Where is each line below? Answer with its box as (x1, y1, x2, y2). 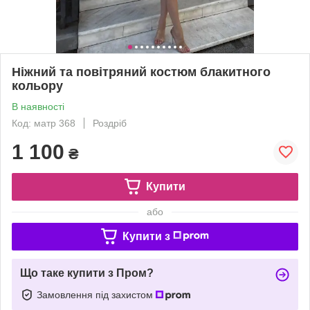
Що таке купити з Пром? (20, 266, 154, 279)
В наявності (12, 100, 64, 112)
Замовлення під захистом (37, 289, 156, 300)
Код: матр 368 (12, 117, 75, 129)
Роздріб (93, 117, 127, 129)
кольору (12, 78, 63, 93)
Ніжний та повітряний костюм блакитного (12, 64, 271, 79)
